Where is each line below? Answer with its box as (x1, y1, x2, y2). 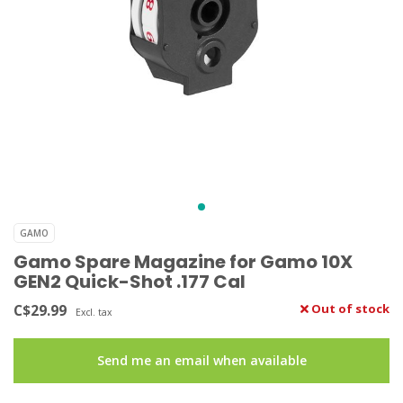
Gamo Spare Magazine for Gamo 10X (13, 249, 353, 274)
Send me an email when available (96, 352, 307, 369)
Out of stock (309, 300, 390, 317)
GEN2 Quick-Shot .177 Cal (13, 269, 246, 294)
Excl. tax (76, 306, 112, 318)
